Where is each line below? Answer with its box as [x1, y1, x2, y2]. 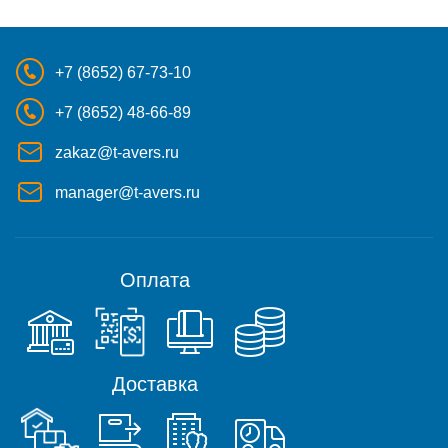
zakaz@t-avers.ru [55, 143, 179, 161]
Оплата [120, 269, 190, 292]
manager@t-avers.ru [55, 183, 200, 201]
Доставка [112, 373, 198, 396]
